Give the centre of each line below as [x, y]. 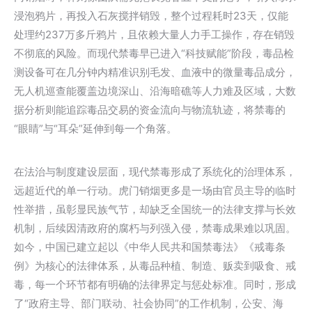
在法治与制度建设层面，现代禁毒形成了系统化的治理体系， [155, 172]
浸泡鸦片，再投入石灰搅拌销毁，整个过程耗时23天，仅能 [151, 16]
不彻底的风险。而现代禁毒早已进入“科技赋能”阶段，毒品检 [154, 53]
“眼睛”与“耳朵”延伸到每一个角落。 [95, 128]
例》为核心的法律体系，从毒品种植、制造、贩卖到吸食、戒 [155, 266]
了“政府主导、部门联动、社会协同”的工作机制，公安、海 [149, 303]
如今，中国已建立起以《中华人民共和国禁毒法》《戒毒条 [150, 247]
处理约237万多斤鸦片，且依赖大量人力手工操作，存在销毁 [154, 34]
